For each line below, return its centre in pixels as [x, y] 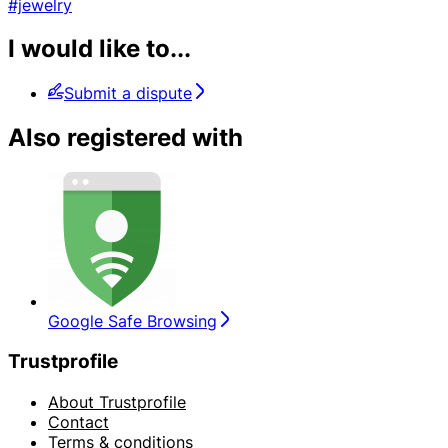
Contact [78, 421]
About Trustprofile [117, 401]
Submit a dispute [128, 93]
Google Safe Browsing [132, 321]
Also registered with [125, 138]
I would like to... [99, 49]
